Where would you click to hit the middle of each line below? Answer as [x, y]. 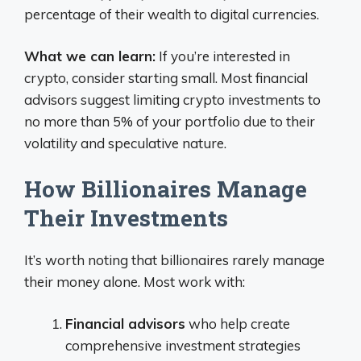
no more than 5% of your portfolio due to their [170, 121]
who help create [238, 324]
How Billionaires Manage [166, 189]
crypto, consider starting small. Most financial [166, 78]
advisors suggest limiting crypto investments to [172, 100]
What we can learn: [90, 56]
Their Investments [126, 218]
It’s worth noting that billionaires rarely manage [174, 259]
